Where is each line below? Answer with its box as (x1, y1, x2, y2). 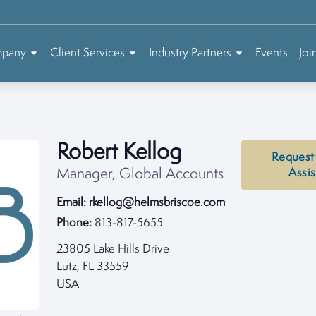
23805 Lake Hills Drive (56, 243, 169, 255)
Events (255, 47, 288, 59)
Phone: (56, 217, 92, 229)
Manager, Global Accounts (56, 167, 224, 183)
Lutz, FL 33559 (56, 261, 129, 273)
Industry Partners (149, 47, 231, 59)
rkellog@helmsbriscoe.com (89, 197, 225, 209)
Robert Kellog (56, 141, 181, 164)
